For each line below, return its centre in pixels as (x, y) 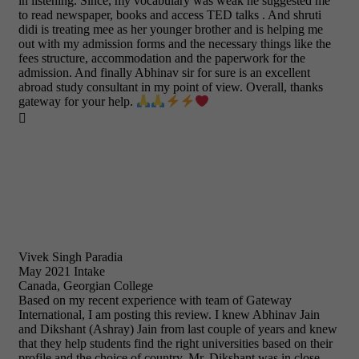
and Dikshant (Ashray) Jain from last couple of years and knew (178, 329)
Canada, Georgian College (86, 286)
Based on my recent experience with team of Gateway (155, 301)
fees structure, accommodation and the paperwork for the (162, 58)
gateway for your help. (77, 102)
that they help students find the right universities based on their (175, 344)
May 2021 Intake (62, 272)
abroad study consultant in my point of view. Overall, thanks (171, 87)
